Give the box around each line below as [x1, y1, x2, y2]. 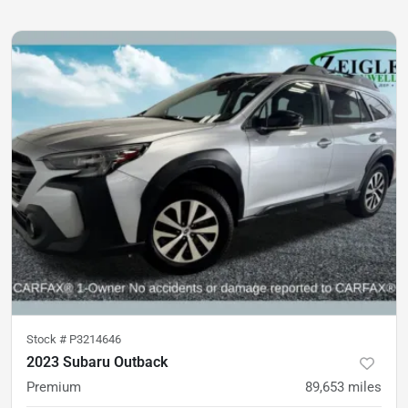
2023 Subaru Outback [26, 352, 168, 371]
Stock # [26, 331, 69, 346]
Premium [26, 378, 81, 395]
